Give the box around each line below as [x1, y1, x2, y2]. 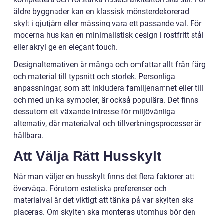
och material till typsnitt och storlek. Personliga [13, 72, 175, 82]
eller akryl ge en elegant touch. [13, 42, 118, 52]
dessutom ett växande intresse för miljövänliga [13, 107, 175, 117]
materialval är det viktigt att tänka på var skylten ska [13, 195, 194, 205]
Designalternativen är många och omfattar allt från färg [13, 60, 206, 70]
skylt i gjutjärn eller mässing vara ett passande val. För [13, 19, 201, 28]
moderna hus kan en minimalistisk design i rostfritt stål [13, 30, 204, 40]
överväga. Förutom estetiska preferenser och [13, 184, 167, 193]
